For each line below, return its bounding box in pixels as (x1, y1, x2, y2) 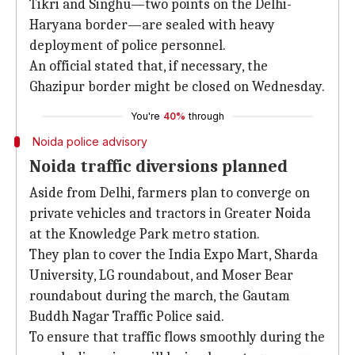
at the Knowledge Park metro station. (29, 226, 260, 242)
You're (131, 110, 160, 122)
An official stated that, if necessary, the (29, 58, 268, 74)
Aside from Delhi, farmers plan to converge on (29, 185, 310, 201)
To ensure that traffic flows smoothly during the (29, 329, 325, 345)
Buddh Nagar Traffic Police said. (29, 308, 224, 325)
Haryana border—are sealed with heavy (29, 17, 275, 33)
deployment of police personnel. (29, 37, 226, 54)
